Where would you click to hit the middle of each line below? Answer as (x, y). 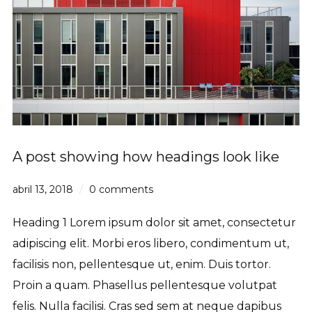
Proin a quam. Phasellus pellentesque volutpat (145, 285)
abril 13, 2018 (42, 189)
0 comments (121, 189)
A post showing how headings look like (146, 156)
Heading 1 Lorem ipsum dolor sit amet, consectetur (154, 222)
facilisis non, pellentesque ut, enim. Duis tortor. (141, 264)
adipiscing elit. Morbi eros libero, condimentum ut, (150, 243)
